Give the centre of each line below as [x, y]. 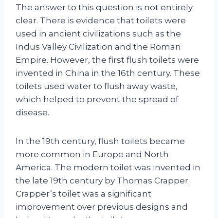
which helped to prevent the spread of [97, 99]
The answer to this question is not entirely [104, 7]
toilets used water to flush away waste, [97, 86]
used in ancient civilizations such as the [98, 33]
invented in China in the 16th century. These [108, 73]
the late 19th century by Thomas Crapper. [103, 180]
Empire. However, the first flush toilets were [107, 60]
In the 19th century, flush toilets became [100, 141]
